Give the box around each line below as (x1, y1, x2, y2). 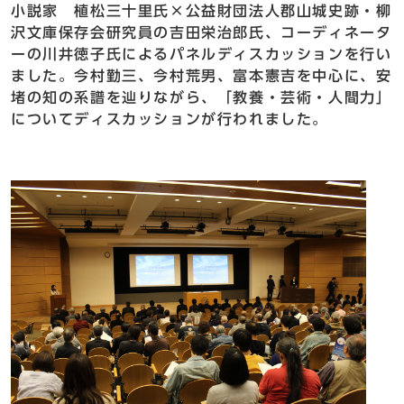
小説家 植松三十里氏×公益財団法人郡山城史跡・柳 (11, 4, 392, 19)
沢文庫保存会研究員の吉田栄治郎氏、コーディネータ (11, 25, 392, 41)
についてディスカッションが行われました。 (11, 112, 329, 127)
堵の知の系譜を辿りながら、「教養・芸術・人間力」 (11, 90, 392, 106)
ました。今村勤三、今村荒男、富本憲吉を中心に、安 (11, 69, 392, 84)
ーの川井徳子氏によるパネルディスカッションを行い (11, 47, 392, 62)
